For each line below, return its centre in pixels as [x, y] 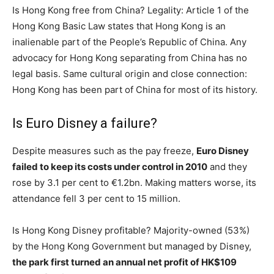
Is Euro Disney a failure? [85, 123]
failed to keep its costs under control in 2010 [110, 167]
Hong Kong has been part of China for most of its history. [135, 90]
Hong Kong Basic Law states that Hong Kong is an [119, 26]
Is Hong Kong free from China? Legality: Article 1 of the [131, 10]
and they [227, 167]
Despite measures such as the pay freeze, [104, 151]
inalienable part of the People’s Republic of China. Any [129, 42]
